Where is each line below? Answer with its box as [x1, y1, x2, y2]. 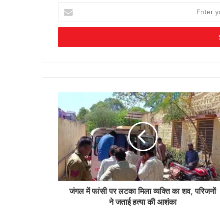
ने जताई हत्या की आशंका [109, 197, 177, 207]
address [57, 33, 82, 42]
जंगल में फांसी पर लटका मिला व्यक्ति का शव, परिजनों [69, 186, 216, 196]
